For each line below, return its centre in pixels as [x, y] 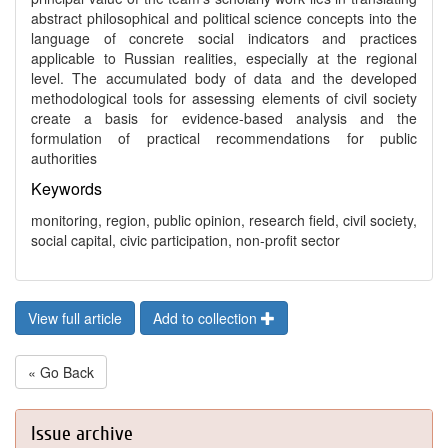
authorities [64, 158]
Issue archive [82, 433]
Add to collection [207, 318]
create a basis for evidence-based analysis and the [224, 118]
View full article [75, 318]
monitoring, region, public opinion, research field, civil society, [224, 220]
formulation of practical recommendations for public [224, 138]
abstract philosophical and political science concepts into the [224, 18]
